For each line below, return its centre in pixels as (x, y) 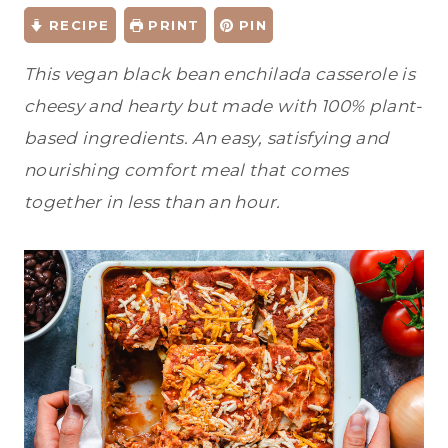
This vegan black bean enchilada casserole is (219, 74)
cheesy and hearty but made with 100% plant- (223, 106)
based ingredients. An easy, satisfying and (207, 138)
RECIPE (76, 25)
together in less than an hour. (152, 202)
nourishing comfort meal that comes (186, 170)
